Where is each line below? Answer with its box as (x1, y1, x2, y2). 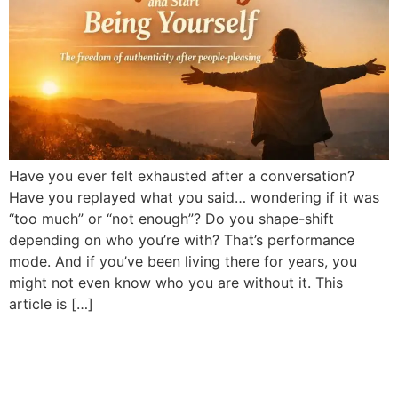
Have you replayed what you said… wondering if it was (9, 188, 379, 207)
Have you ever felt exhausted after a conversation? (9, 167, 354, 186)
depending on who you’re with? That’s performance (9, 231, 354, 250)
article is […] (9, 295, 93, 314)
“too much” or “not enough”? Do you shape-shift (9, 210, 334, 228)
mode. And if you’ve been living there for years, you (9, 252, 357, 271)
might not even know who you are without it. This (9, 274, 343, 292)
